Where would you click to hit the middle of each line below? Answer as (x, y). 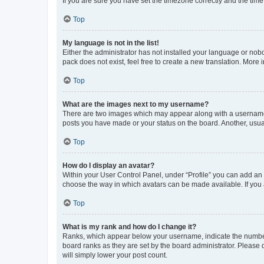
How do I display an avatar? (108, 165)
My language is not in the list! (111, 43)
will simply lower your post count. (115, 255)
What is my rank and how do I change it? (129, 227)
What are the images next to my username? (136, 104)
